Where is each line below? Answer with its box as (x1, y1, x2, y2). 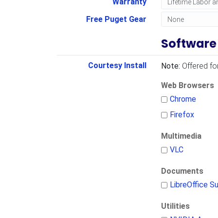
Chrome (169, 94, 196, 104)
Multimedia (161, 131, 201, 141)
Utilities (161, 201, 190, 211)
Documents (161, 166, 203, 176)
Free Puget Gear (86, 15, 146, 24)
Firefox (169, 110, 194, 119)
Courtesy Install (88, 61, 146, 70)
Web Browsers (161, 81, 214, 90)
